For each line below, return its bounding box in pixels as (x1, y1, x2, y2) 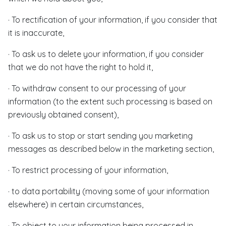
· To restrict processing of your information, (8, 165, 168, 175)
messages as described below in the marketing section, (8, 144, 214, 154)
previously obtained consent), (8, 109, 119, 120)
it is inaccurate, (8, 28, 64, 38)
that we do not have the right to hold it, (8, 62, 153, 72)
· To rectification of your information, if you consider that (8, 15, 217, 25)
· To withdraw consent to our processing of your (8, 83, 186, 93)
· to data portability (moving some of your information (8, 186, 209, 196)
